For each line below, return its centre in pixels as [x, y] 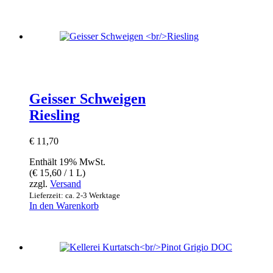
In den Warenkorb [64, 205]
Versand [66, 183]
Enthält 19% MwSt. [67, 161]
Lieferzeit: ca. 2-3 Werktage [75, 195]
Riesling [55, 115]
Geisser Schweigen [87, 98]
